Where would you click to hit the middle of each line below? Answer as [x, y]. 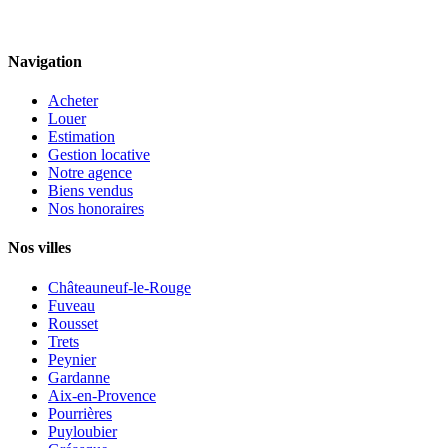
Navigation [45, 61]
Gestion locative [99, 155]
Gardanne [79, 377]
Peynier [72, 359]
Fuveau [71, 305]
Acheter [73, 101]
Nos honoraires [96, 209]
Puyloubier [82, 431]
